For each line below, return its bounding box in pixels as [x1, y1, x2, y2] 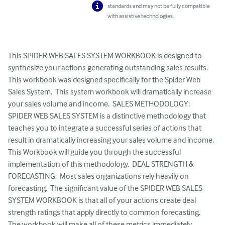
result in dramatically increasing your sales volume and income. [8, 135, 217, 145]
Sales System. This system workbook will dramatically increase [8, 86, 213, 97]
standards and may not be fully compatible [107, 2, 210, 10]
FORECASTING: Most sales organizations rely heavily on [8, 171, 190, 181]
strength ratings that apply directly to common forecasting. [8, 207, 203, 217]
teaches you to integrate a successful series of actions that [8, 123, 203, 133]
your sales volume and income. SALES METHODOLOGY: [8, 98, 193, 109]
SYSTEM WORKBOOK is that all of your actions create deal [8, 195, 197, 205]
